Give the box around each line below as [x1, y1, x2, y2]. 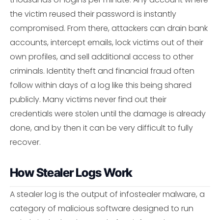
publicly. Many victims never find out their [10, 94, 166, 106]
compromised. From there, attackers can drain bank [10, 23, 208, 34]
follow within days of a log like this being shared [10, 80, 192, 91]
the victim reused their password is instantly [10, 8, 176, 20]
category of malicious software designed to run [10, 203, 193, 215]
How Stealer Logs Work [10, 165, 133, 180]
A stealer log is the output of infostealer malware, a [10, 189, 205, 200]
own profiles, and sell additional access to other [10, 51, 193, 63]
